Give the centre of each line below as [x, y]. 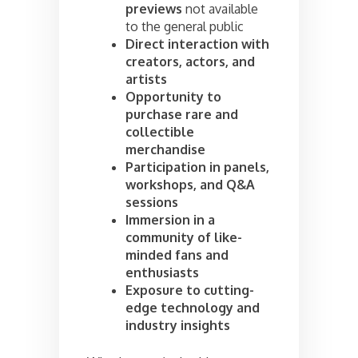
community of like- [184, 237]
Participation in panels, [197, 167]
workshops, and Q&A [190, 184]
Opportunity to [173, 96]
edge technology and [193, 307]
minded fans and [177, 255]
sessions [152, 202]
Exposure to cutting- [190, 290]
